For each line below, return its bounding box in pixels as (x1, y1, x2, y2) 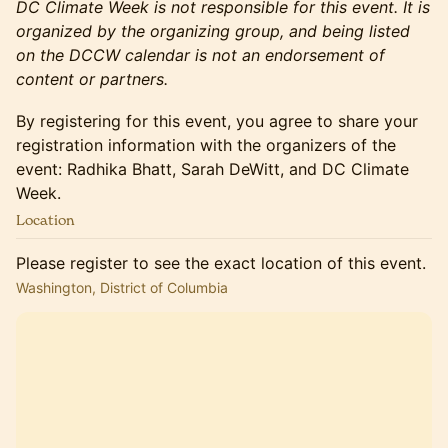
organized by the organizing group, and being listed (16, 21, 410, 41)
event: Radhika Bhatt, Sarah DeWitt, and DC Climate (16, 159, 409, 179)
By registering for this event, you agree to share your (16, 111, 418, 131)
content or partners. (16, 69, 168, 89)
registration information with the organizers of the (16, 135, 396, 155)
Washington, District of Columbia (16, 279, 228, 296)
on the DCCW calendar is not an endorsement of (16, 45, 385, 65)
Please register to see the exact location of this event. (16, 253, 426, 273)
